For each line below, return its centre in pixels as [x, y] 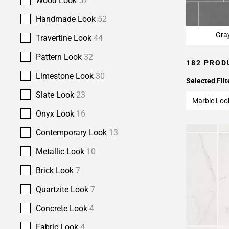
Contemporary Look [72, 133]
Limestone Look [66, 76]
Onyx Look [56, 114]
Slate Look [56, 95]
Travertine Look [65, 38]
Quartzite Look [63, 189]
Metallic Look [61, 152]
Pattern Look [60, 57]
